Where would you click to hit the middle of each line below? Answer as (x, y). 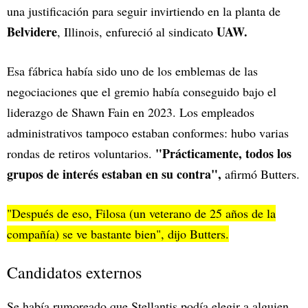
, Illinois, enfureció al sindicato (137, 31)
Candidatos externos (74, 272)
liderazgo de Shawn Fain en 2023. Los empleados (131, 112)
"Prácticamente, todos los (223, 153)
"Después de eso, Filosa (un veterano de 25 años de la (141, 213)
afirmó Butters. (261, 174)
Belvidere (32, 31)
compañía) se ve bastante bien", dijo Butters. (118, 233)
